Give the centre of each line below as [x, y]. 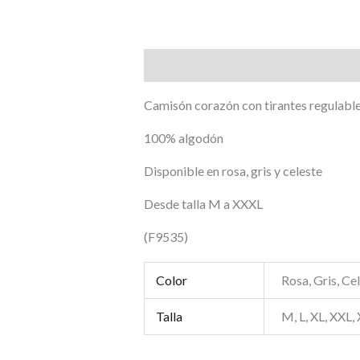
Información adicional [285, 65]
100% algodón [183, 137]
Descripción [177, 65]
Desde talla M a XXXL [203, 203]
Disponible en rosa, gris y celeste [233, 170]
